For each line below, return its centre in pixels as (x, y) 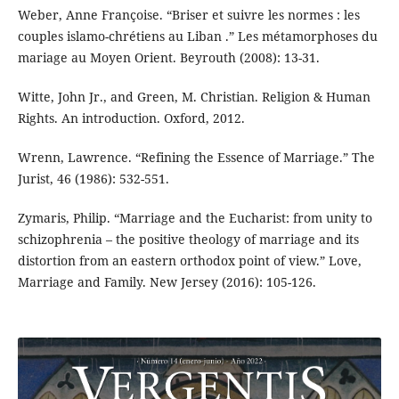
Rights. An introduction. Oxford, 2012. (131, 118)
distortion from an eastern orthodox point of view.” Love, (189, 261)
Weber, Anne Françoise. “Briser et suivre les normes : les (188, 15)
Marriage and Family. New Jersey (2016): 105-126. (167, 282)
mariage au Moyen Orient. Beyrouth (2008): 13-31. (168, 58)
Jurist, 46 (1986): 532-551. (93, 179)
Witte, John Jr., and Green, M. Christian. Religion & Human (194, 97)
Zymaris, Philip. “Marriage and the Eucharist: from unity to (195, 218)
